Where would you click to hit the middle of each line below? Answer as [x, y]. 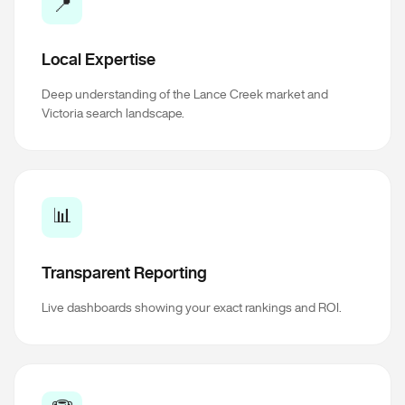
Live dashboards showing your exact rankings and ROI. [192, 307]
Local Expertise [99, 59]
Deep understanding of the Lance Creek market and [185, 94]
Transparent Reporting [124, 272]
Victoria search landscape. [113, 113]
